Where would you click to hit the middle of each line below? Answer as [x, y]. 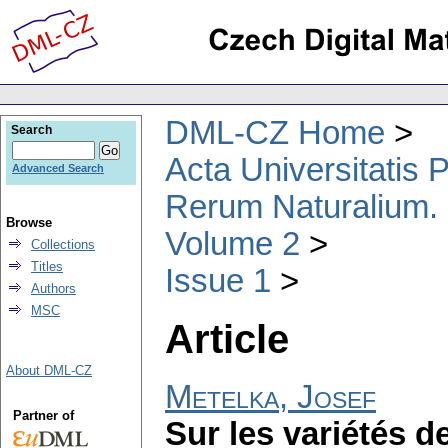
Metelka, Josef [270, 397]
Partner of [43, 415]
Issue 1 [218, 280]
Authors [53, 288]
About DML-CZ [49, 370]
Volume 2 [232, 243]
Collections [63, 244]
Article [227, 338]
